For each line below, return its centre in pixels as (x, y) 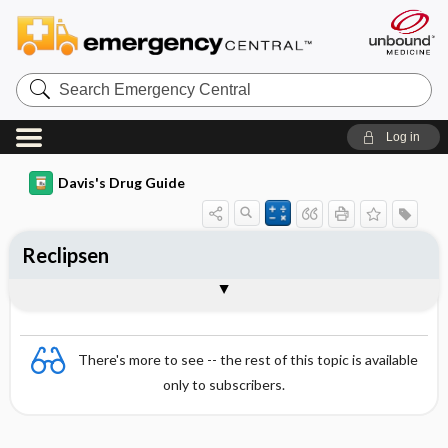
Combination (80, 293)
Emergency (55, 95)
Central (40, 111)
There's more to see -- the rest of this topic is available (248, 359)
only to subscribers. (224, 384)
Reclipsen (65, 255)
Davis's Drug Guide (121, 182)
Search (40, 79)
